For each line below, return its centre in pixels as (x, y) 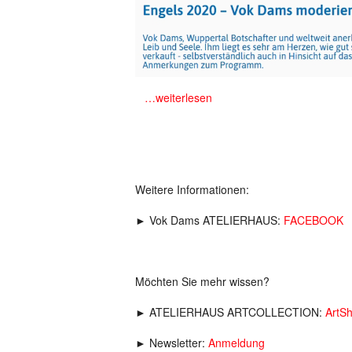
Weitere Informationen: (192, 189)
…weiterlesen (178, 97)
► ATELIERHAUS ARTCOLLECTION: (230, 312)
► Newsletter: (172, 342)
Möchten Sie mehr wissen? (202, 281)
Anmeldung (236, 342)
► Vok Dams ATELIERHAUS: (209, 220)
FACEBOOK (313, 220)
